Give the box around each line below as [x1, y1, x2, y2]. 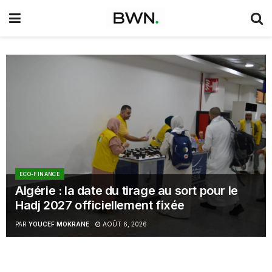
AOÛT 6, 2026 [101, 220, 147, 228]
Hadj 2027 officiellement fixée [15, 198, 185, 212]
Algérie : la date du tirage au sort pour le [15, 183, 238, 198]
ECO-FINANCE [19, 171, 60, 177]
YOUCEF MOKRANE [29, 220, 89, 228]
